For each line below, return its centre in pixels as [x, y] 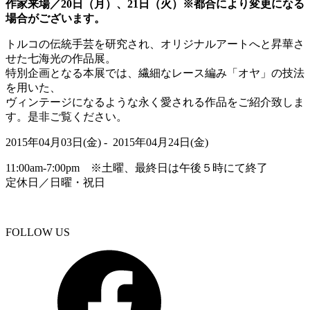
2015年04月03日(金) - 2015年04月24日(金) [107, 143]
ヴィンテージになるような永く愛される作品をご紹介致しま [155, 102]
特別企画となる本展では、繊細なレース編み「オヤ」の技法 [155, 73]
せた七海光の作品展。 [61, 59]
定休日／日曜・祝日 [55, 183]
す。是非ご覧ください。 [66, 117]
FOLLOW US [38, 232]
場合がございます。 [55, 19]
